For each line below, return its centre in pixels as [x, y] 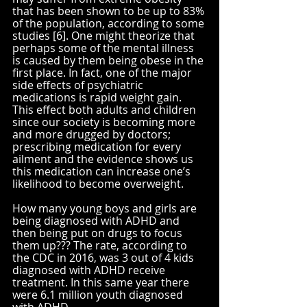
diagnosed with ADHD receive [90, 270]
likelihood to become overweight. [98, 183]
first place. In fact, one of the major [103, 72]
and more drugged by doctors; [93, 134]
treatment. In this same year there [102, 282]
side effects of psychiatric [79, 85]
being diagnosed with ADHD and [97, 220]
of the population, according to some [110, 23]
